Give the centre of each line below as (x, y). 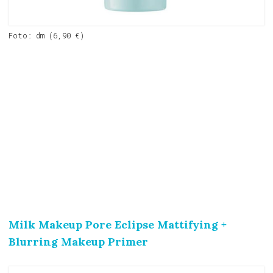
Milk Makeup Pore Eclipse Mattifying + (118, 224)
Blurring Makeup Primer (78, 241)
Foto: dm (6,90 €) (46, 35)
